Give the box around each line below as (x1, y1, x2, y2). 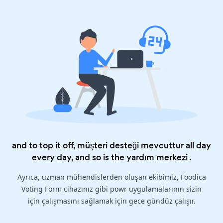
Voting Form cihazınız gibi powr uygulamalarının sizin (21, 184, 202, 194)
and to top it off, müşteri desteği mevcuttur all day (12, 139, 211, 152)
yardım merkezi (126, 151, 188, 164)
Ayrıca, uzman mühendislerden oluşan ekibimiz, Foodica (17, 172, 206, 182)
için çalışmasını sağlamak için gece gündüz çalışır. (27, 196, 196, 206)
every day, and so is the (31, 151, 126, 164)
